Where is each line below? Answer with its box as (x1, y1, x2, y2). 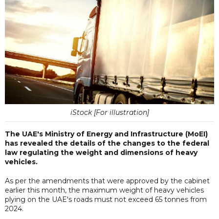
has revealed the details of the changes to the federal (5, 138, 209, 148)
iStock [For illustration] (70, 108, 149, 117)
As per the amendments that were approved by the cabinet (5, 176, 210, 185)
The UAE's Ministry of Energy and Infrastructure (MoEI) (5, 129, 208, 138)
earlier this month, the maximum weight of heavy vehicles (5, 185, 204, 195)
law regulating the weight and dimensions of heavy (5, 148, 197, 157)
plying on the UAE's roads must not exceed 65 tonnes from (5, 195, 207, 204)
